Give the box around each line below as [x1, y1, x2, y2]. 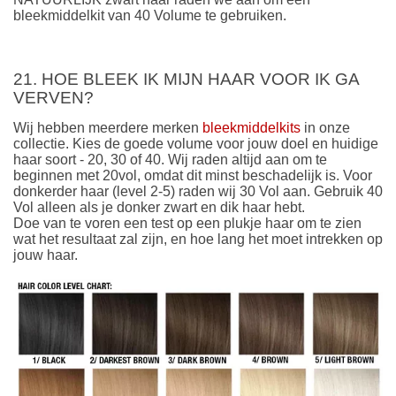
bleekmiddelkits [202, 120, 301, 136]
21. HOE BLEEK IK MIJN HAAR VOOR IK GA [13, 69, 359, 88]
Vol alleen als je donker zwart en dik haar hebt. [13, 200, 308, 216]
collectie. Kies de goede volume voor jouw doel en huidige [13, 136, 378, 152]
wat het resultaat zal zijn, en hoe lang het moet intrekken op [13, 232, 383, 247]
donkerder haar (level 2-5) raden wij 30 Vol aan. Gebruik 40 [13, 184, 383, 200]
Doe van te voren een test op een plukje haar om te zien [13, 216, 362, 232]
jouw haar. [13, 247, 78, 263]
